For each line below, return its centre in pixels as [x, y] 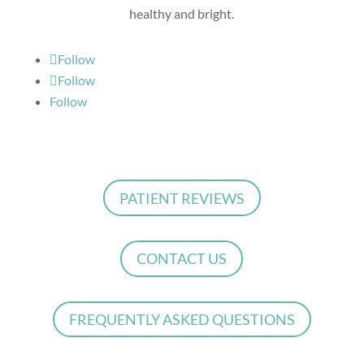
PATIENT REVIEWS [182, 198]
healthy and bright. [182, 14]
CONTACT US [182, 259]
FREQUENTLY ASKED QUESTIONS [182, 320]
